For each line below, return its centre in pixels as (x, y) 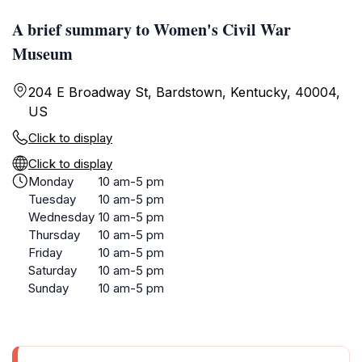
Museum (42, 54)
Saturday (53, 270)
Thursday (54, 235)
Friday (45, 253)
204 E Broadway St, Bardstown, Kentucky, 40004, (184, 92)
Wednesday (61, 217)
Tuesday (52, 199)
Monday (51, 181)
